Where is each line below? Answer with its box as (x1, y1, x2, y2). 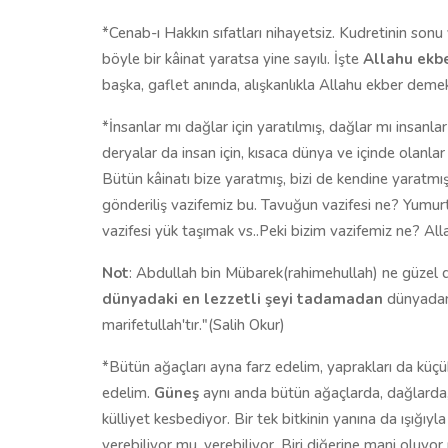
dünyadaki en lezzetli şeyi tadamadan (102, 288, 383, 309)
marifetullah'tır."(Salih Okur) (102, 314, 285, 335)
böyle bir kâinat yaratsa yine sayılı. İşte (102, 48, 363, 69)
